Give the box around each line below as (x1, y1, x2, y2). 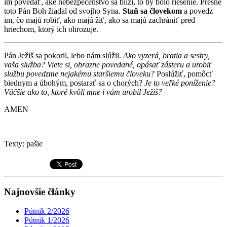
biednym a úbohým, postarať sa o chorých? (4, 78, 144, 87)
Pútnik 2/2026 (24, 207, 69, 216)
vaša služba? (4, 60, 45, 69)
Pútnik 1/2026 (24, 216, 69, 225)
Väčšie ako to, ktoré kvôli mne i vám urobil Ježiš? (4, 87, 162, 96)
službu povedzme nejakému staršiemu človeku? (4, 69, 155, 78)
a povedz (182, 6, 213, 15)
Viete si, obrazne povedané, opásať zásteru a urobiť (47, 60, 212, 69)
